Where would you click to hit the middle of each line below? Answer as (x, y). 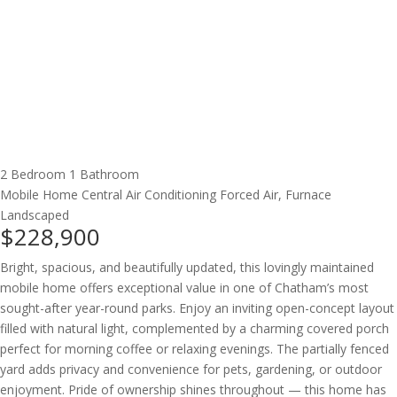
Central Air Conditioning (149, 194)
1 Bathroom (104, 174)
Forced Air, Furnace (276, 194)
